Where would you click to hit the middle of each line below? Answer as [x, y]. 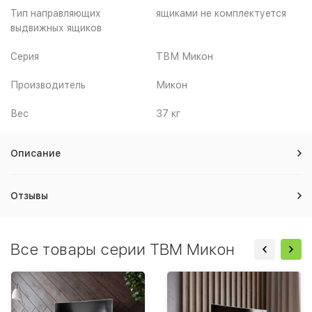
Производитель [48, 85]
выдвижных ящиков [56, 28]
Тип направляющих [56, 13]
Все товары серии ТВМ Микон [123, 249]
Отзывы [29, 195]
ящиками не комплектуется [221, 13]
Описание [36, 153]
